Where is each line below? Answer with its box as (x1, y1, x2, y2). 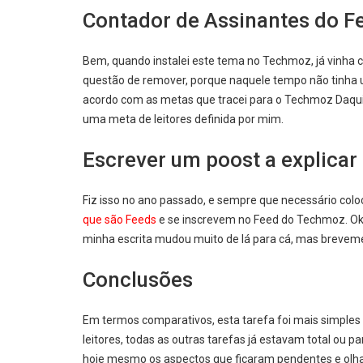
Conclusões (83, 267, 193, 292)
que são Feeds (83, 212, 156, 226)
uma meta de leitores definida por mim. (83, 112, 284, 126)
